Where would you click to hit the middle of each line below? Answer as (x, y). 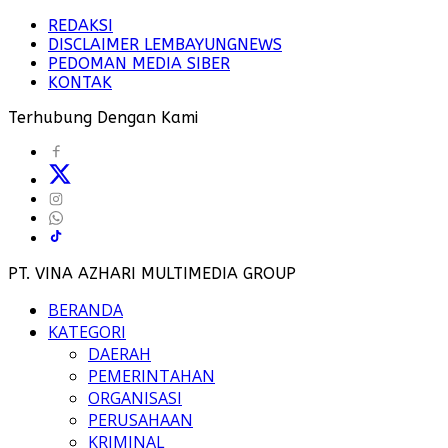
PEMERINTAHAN (151, 375)
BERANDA (85, 309)
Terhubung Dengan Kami (103, 117)
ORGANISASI (135, 397)
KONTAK (80, 82)
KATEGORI (87, 331)
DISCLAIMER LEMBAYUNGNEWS (165, 44)
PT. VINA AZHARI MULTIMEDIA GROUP (152, 273)
